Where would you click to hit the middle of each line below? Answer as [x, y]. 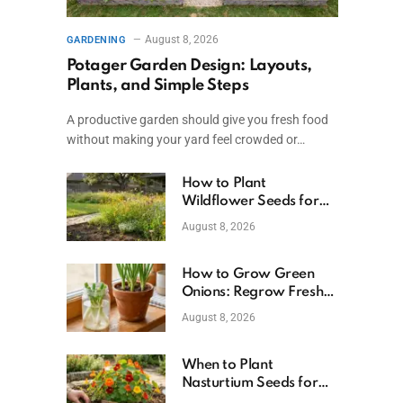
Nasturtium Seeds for [250, 384]
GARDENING [96, 40]
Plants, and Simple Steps [157, 86]
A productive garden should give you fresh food [197, 120]
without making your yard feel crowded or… [185, 140]
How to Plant [224, 184]
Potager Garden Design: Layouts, [189, 66]
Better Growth [228, 220]
